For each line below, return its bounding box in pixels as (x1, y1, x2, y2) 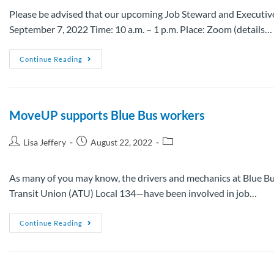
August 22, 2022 (91, 136, 152, 147)
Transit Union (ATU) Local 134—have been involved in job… (9, 187, 257, 199)
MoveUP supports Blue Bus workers (9, 107, 205, 122)
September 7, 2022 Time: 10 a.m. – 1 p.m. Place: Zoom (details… (9, 23, 272, 35)
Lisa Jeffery (23, 136, 66, 147)
